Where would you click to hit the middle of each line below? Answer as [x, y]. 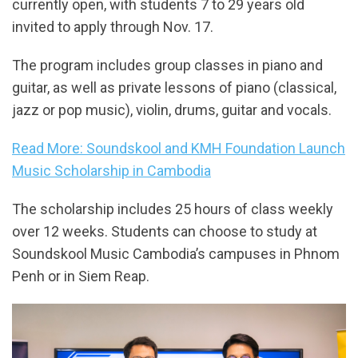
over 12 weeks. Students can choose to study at [165, 232]
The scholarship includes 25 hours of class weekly [173, 209]
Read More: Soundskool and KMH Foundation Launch [179, 149]
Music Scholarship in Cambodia [111, 171]
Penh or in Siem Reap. [81, 276]
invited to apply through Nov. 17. [113, 27]
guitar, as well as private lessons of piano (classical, [174, 88]
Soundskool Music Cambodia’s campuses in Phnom [176, 254]
